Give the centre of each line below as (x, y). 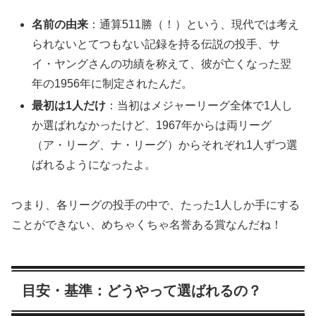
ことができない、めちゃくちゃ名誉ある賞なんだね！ (147, 224)
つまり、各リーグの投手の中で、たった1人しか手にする (156, 205)
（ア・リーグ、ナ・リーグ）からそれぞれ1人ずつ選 (165, 145)
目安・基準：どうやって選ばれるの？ (142, 290)
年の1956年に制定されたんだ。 (113, 83)
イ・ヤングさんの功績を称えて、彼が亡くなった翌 (162, 63)
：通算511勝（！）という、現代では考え (194, 24)
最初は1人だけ (69, 106)
